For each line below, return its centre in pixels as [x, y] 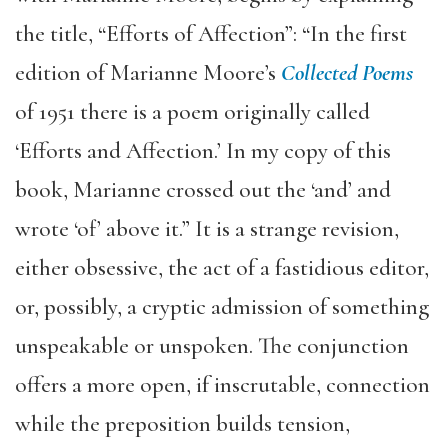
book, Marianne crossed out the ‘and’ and [203, 189]
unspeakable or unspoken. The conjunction [212, 345]
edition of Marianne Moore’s [148, 72]
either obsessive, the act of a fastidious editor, [222, 267]
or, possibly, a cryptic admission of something [222, 306]
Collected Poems [347, 72]
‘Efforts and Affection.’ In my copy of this [203, 150]
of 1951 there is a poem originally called [192, 111]
